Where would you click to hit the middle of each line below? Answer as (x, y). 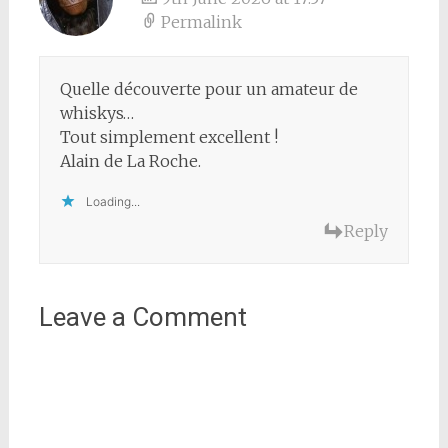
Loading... (112, 202)
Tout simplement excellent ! (168, 137)
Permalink (201, 22)
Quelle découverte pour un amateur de (208, 89)
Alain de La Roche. (130, 161)
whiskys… (96, 113)
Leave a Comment (142, 317)
